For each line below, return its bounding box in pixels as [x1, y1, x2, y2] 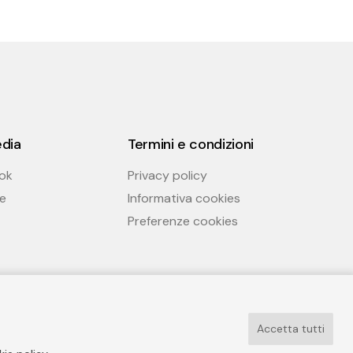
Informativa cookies [128, 190, 240, 206]
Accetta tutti [257, 321, 325, 336]
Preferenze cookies [128, 213, 238, 229]
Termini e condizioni [128, 135, 254, 154]
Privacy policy [128, 167, 207, 184]
